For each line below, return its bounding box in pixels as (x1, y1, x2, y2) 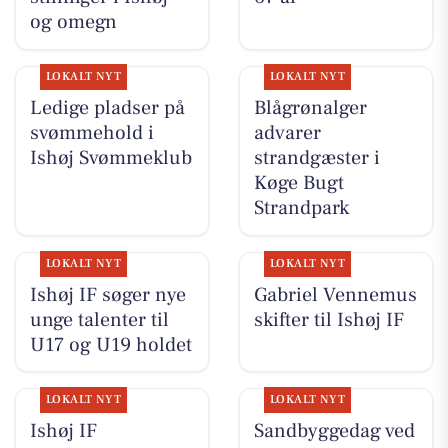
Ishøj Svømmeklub (29, 145, 192, 172)
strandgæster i (253, 145, 380, 172)
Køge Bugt (253, 170, 344, 197)
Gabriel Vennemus (253, 281, 417, 308)
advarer (253, 120, 321, 147)
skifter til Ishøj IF (253, 306, 404, 333)
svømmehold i (29, 120, 154, 147)
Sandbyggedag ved (253, 417, 415, 444)
